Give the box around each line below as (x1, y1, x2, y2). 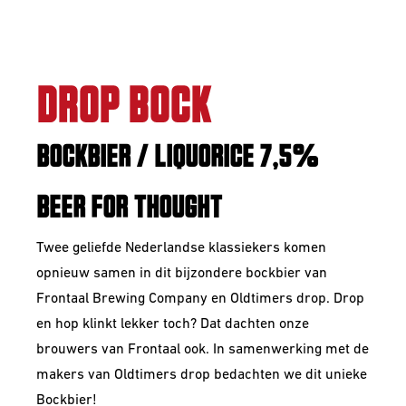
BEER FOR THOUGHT (36, 194, 222, 223)
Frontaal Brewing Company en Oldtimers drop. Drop (36, 292, 364, 306)
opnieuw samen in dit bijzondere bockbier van (36, 266, 327, 281)
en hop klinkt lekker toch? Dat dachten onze (36, 317, 309, 332)
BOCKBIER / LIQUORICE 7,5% (36, 143, 318, 172)
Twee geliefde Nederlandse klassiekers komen (36, 241, 326, 256)
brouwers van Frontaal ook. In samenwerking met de (36, 343, 369, 357)
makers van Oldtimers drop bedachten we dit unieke (36, 368, 367, 382)
